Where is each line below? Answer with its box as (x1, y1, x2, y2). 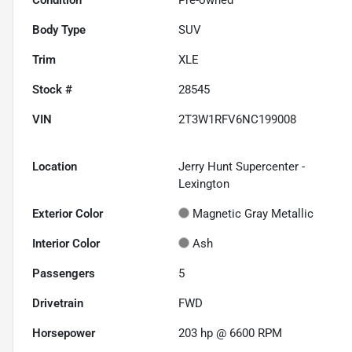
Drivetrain (32, 295, 83, 310)
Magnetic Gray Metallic (192, 206, 314, 221)
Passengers (32, 266, 95, 280)
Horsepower (32, 325, 95, 340)
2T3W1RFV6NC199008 (178, 112, 297, 126)
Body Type (32, 22, 86, 37)
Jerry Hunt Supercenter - (178, 159, 306, 174)
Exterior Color (32, 206, 103, 221)
